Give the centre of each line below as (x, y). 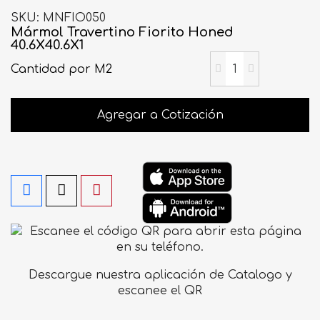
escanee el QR (160, 291)
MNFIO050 (74, 18)
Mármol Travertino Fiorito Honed (122, 32)
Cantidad (40, 69)
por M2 (90, 69)
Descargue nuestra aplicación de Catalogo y (160, 275)
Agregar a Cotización (160, 115)
